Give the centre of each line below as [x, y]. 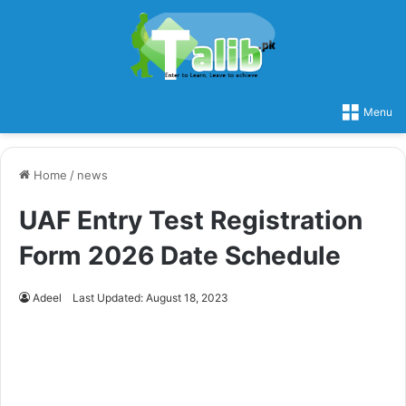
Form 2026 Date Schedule [180, 255]
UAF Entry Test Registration [191, 220]
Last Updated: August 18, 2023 [150, 297]
